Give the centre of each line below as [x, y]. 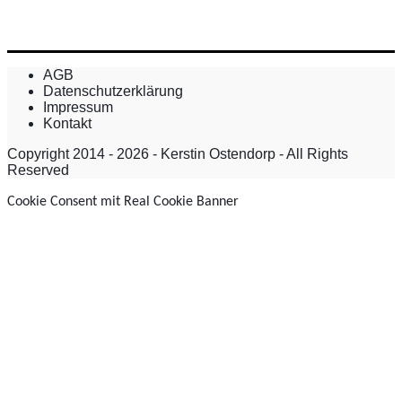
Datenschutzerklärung [113, 92]
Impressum [78, 108]
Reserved [38, 170]
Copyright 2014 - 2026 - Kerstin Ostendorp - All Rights [178, 154]
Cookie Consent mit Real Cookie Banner [123, 202]
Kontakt [67, 124]
